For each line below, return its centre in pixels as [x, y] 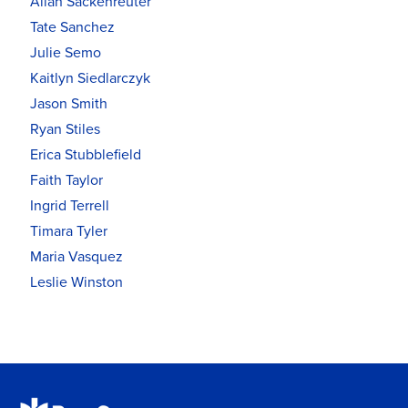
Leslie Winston [76, 282]
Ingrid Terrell [70, 205]
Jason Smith [69, 103]
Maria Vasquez [76, 256]
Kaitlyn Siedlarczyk [90, 78]
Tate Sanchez [72, 27]
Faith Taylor [66, 180]
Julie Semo [66, 52]
